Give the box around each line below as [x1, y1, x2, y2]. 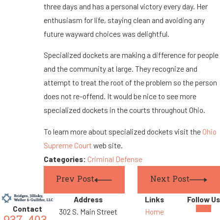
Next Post [150, 174, 190, 186]
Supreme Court [43, 140, 92, 150]
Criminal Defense [87, 154, 142, 164]
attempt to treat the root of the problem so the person [43, 78, 217, 87]
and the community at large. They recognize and [43, 64, 197, 74]
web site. [91, 140, 123, 150]
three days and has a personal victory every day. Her [43, 1, 208, 11]
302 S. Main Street [59, 206, 117, 216]
